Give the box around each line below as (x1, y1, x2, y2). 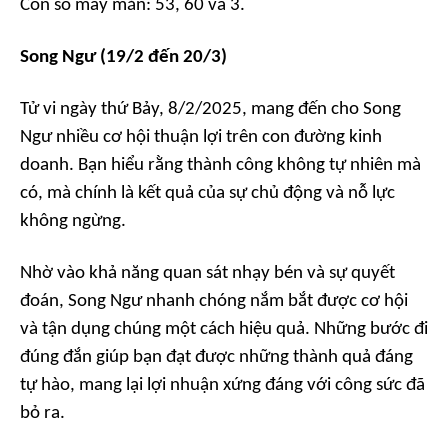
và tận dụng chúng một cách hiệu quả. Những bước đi (20, 320, 428, 340)
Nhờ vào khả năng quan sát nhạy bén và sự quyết (20, 264, 395, 284)
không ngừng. (20, 212, 126, 232)
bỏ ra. (20, 404, 65, 424)
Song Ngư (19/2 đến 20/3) (20, 48, 227, 68)
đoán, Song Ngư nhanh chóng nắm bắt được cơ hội (20, 292, 408, 312)
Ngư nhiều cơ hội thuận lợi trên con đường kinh (20, 128, 382, 148)
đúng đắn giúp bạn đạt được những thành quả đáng (20, 348, 413, 368)
